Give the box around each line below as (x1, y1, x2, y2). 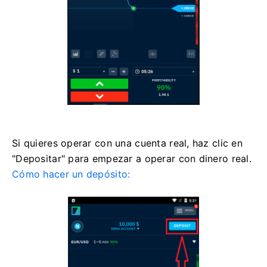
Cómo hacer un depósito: (12, 168, 131, 181)
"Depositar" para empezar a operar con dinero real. (12, 153, 252, 165)
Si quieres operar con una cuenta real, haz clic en (12, 137, 243, 150)
